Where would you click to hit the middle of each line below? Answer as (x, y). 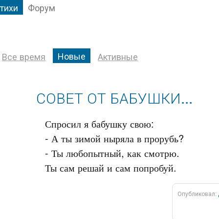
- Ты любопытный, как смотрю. (112, 153)
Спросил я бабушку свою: (99, 123)
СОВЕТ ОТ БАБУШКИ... (114, 98)
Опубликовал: (198, 193)
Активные (118, 56)
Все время (24, 56)
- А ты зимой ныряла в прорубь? (114, 138)
